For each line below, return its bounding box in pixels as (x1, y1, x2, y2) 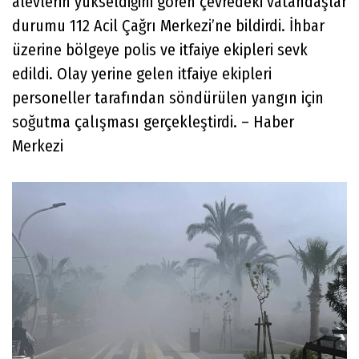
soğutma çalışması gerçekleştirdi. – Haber (12, 111, 294, 131)
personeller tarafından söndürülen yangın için (12, 87, 324, 107)
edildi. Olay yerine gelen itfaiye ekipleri (12, 63, 272, 83)
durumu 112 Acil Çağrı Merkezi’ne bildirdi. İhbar (12, 15, 325, 35)
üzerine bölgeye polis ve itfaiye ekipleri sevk (12, 39, 308, 59)
